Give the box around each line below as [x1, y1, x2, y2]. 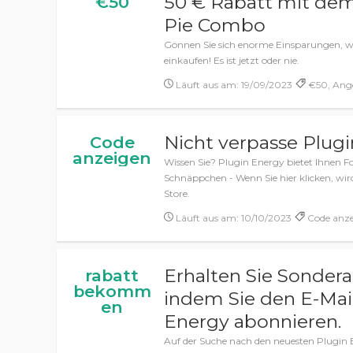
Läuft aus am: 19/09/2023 [173, 79, 293, 91]
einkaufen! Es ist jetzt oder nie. [164, 54, 300, 66]
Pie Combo [164, 14, 266, 36]
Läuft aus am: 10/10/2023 [173, 212, 292, 224]
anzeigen [72, 148, 151, 168]
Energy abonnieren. [164, 310, 342, 333]
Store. [164, 188, 191, 199]
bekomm [72, 281, 151, 301]
